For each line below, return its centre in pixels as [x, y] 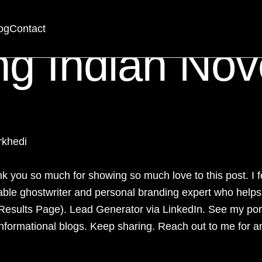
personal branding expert [153, 192]
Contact [27, 28]
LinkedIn [182, 209]
